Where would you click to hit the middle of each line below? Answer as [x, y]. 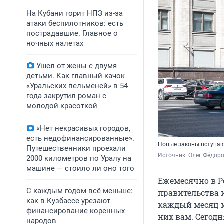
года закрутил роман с [66, 96]
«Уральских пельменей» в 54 [77, 86]
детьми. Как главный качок [76, 76]
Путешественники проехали [76, 148]
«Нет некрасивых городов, [83, 128]
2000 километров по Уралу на [79, 158]
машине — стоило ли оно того [80, 168]
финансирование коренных [76, 211]
